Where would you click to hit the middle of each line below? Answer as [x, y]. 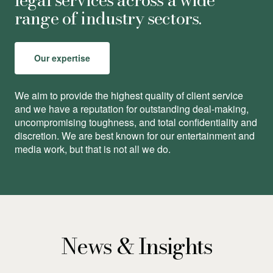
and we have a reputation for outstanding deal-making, [132, 109]
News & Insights [136, 246]
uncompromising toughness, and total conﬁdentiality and [136, 122]
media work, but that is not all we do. [93, 149]
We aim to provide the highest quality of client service [129, 96]
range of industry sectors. [108, 18]
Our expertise [62, 58]
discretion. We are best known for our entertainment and [135, 136]
